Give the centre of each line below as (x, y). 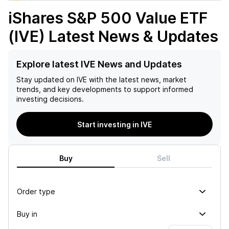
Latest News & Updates (132, 36)
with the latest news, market (137, 79)
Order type (36, 191)
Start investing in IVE (114, 124)
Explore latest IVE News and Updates (99, 64)
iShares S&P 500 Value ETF (108, 18)
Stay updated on (45, 79)
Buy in (27, 214)
